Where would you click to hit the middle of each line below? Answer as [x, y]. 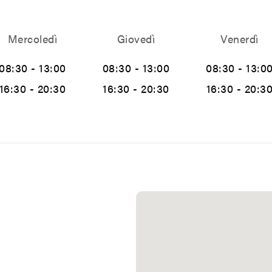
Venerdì [240, 39]
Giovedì [136, 39]
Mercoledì [32, 39]
